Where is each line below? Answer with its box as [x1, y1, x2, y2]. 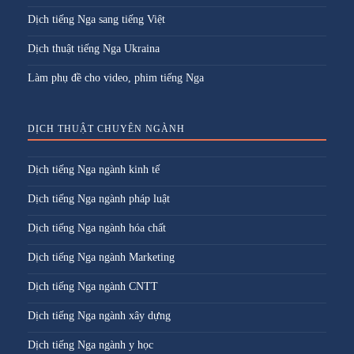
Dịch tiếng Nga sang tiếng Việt [28, 13, 165, 25]
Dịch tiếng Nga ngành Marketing [28, 250, 175, 263]
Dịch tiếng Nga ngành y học [28, 338, 153, 351]
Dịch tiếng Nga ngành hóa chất [28, 221, 166, 234]
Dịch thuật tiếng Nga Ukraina [28, 42, 160, 55]
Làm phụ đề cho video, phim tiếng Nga [28, 71, 204, 84]
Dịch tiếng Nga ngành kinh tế [28, 163, 160, 175]
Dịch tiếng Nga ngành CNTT [28, 280, 158, 292]
